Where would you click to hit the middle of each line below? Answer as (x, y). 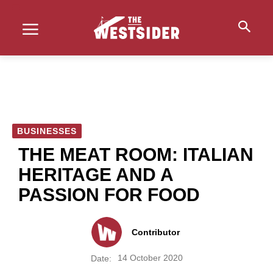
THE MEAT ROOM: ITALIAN (136, 154)
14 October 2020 (150, 258)
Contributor (156, 232)
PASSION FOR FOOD (109, 195)
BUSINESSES (47, 131)
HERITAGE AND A (96, 175)
